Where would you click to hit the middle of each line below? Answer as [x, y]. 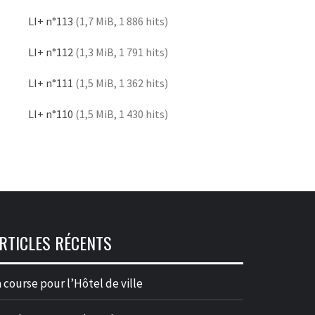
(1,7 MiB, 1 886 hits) [121, 21]
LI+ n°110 [51, 114]
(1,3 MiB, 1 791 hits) [121, 52]
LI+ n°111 [51, 83]
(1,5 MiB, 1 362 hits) [121, 83]
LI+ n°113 [51, 21]
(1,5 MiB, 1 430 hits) [121, 114]
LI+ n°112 [51, 52]
